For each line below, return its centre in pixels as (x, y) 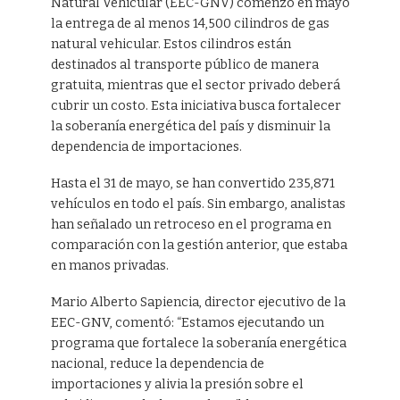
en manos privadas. (109, 265)
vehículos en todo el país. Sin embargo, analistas (198, 204)
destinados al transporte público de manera (184, 64)
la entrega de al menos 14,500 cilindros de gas (190, 23)
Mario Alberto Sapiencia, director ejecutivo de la (198, 302)
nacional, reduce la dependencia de (157, 363)
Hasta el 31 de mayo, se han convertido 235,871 (192, 183)
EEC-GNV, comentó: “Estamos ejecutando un (187, 322)
